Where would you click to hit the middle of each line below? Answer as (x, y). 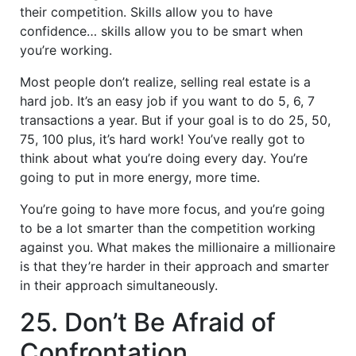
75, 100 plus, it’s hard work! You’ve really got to (163, 139)
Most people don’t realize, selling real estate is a (165, 81)
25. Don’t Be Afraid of (148, 322)
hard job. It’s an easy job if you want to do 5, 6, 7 (167, 101)
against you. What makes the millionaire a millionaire (178, 247)
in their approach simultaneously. (119, 285)
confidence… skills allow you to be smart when (161, 31)
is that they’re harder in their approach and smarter (174, 266)
